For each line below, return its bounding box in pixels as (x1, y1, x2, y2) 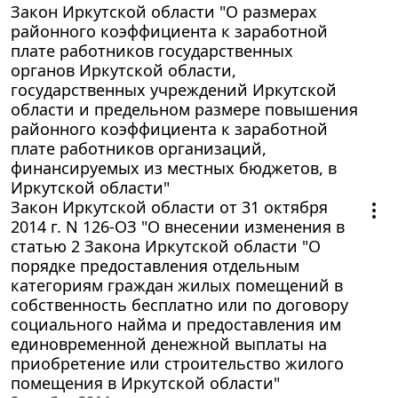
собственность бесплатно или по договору (11, 293, 348, 315)
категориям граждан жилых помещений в (11, 274, 343, 296)
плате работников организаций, (11, 137, 267, 159)
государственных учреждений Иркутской (11, 78, 337, 100)
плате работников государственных (11, 39, 293, 61)
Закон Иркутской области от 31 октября (11, 195, 328, 218)
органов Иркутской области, (11, 59, 236, 81)
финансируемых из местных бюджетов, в (11, 156, 337, 179)
